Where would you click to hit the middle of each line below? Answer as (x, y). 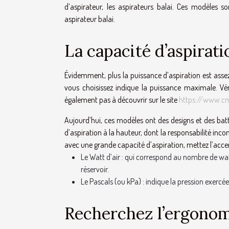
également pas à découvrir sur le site (122, 100)
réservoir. (95, 169)
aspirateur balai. (90, 19)
